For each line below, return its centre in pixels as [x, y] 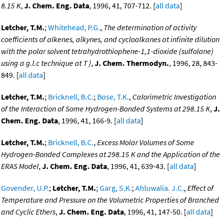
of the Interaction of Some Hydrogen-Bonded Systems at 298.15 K [106, 109]
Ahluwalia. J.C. [160, 188]
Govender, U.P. [25, 188]
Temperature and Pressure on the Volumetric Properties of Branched [110, 200]
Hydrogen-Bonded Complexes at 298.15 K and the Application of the [111, 154]
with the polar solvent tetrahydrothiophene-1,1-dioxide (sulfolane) [107, 51]
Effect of [200, 188]
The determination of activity [150, 28]
